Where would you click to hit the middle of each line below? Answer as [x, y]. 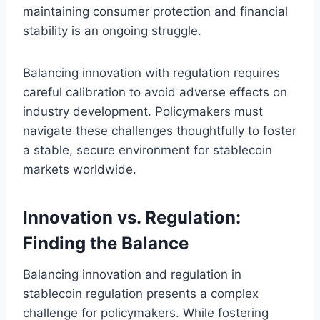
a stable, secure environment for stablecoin [147, 150]
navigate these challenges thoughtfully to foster [160, 130]
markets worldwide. [80, 169]
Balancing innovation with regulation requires [151, 72]
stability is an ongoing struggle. [112, 30]
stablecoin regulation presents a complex [141, 293]
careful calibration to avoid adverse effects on [155, 92]
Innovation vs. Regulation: [132, 217]
